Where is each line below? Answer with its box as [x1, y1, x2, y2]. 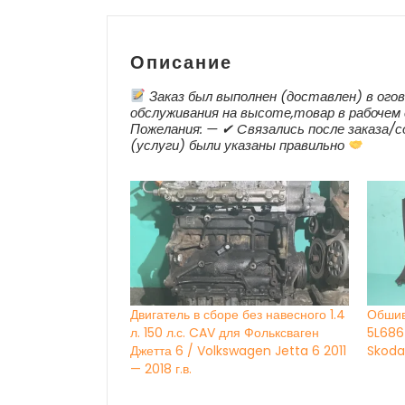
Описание [130, 49, 232, 75]
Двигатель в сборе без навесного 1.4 [130, 305, 345, 324]
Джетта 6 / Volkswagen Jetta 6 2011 [130, 341, 346, 360]
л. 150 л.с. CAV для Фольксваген [130, 323, 319, 342]
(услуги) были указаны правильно [130, 135, 348, 155]
